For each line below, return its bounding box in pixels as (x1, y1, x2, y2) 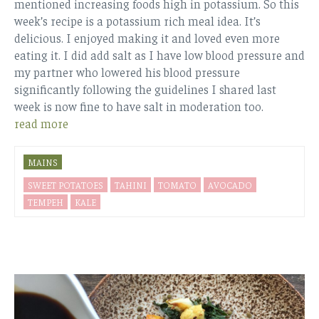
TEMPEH (28, 195, 63, 208)
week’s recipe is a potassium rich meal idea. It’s (14, 12, 261, 28)
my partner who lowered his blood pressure (14, 63, 240, 80)
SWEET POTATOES (28, 178, 103, 191)
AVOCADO (208, 178, 252, 191)
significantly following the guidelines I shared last (14, 80, 276, 97)
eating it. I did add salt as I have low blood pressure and (14, 46, 305, 63)
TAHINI (115, 178, 147, 191)
